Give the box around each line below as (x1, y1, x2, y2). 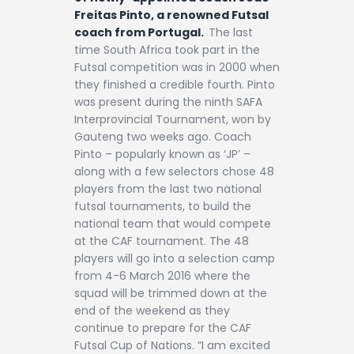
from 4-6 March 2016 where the (74, 267, 250, 284)
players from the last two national (74, 180, 262, 197)
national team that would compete (74, 215, 271, 232)
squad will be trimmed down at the (74, 284, 267, 301)
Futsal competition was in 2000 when (74, 58, 280, 75)
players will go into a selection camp (74, 250, 275, 266)
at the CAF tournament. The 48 (74, 232, 249, 249)
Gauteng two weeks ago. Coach (74, 128, 251, 145)
